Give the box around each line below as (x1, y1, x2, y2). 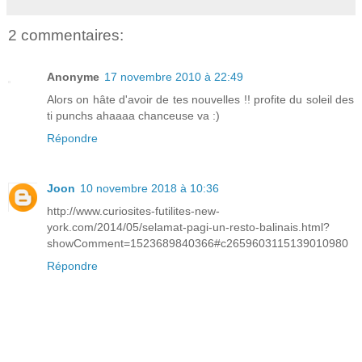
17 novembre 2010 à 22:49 (104, 70, 243, 84)
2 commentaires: (8, 27, 124, 44)
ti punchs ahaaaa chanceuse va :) (47, 109, 220, 123)
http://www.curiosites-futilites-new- (47, 204, 220, 218)
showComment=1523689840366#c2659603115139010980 (47, 237, 348, 250)
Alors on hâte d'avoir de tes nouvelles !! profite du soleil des (47, 93, 354, 107)
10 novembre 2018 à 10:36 (80, 182, 219, 196)
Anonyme (47, 70, 99, 84)
